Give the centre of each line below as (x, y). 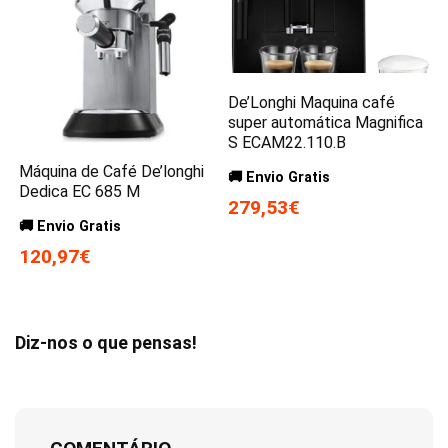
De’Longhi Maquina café (312, 102)
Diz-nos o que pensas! (106, 343)
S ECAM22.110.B (287, 142)
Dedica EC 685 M (80, 192)
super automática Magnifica (326, 122)
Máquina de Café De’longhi (112, 172)
